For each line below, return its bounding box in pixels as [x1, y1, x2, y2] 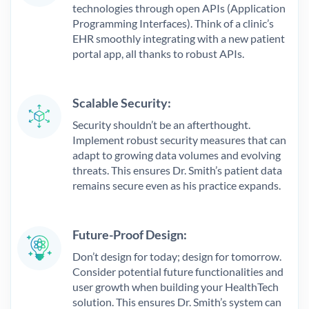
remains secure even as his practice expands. [72, 178, 281, 192]
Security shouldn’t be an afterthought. [72, 117, 250, 131]
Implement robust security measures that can [72, 132, 286, 146]
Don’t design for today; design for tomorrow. [72, 249, 281, 263]
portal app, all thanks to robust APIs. [72, 46, 244, 60]
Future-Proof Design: [72, 226, 187, 242]
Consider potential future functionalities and [72, 264, 283, 278]
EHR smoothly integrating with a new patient [72, 31, 285, 45]
